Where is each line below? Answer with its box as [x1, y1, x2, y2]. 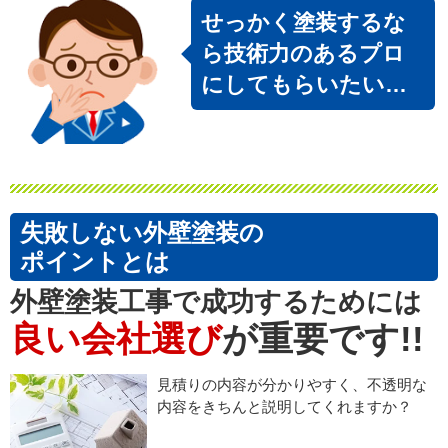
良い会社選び [10, 318, 222, 358]
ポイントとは [20, 247, 170, 275]
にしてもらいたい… [200, 72, 407, 98]
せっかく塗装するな [200, 10, 406, 36]
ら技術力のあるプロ [200, 41, 405, 67]
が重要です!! [222, 318, 424, 358]
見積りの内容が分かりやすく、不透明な [156, 375, 427, 393]
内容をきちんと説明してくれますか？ [156, 397, 412, 415]
